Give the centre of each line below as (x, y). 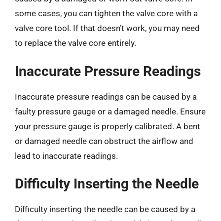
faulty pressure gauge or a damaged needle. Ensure (110, 111)
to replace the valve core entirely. (75, 43)
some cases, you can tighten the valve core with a (106, 13)
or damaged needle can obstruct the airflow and (104, 141)
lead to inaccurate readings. (66, 156)
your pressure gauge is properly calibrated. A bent (108, 126)
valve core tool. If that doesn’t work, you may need (107, 28)
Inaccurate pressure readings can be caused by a (106, 96)
